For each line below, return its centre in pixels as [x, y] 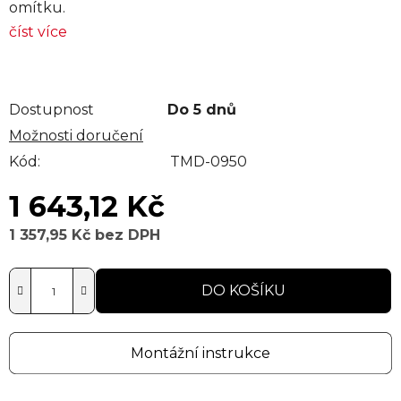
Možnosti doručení [76, 136]
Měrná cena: [55, 263]
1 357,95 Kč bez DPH [85, 235]
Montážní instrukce [200, 354]
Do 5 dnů [202, 110]
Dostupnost [51, 110]
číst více [38, 32]
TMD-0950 [209, 162]
